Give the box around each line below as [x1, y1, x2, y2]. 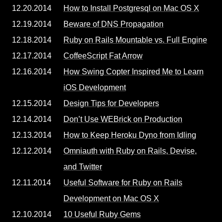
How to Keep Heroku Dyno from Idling [63, 131, 196, 139]
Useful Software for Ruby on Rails [63, 178, 182, 187]
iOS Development [63, 83, 126, 92]
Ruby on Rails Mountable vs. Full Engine [63, 36, 207, 44]
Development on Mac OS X [63, 194, 159, 203]
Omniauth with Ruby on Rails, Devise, [63, 147, 197, 155]
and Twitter [63, 163, 102, 171]
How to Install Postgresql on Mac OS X [63, 4, 199, 12]
